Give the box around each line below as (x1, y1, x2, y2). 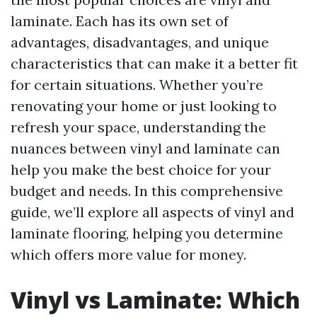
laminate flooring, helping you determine (11, 224, 283, 242)
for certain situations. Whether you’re (11, 76, 263, 93)
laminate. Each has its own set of (11, 12, 229, 30)
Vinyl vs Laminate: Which (11, 284, 300, 315)
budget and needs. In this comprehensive (11, 182, 283, 200)
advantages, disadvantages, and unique (11, 33, 269, 51)
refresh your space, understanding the (11, 118, 266, 136)
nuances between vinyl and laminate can (11, 139, 280, 157)
